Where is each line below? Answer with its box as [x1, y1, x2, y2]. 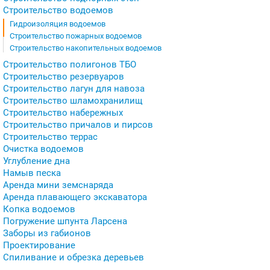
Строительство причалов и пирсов [3, 119, 153, 130]
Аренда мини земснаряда [3, 180, 113, 190]
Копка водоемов [3, 204, 75, 215]
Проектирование [3, 240, 75, 251]
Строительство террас [3, 131, 98, 142]
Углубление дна [3, 155, 70, 166]
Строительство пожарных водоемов [10, 31, 142, 40]
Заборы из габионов [3, 228, 91, 239]
